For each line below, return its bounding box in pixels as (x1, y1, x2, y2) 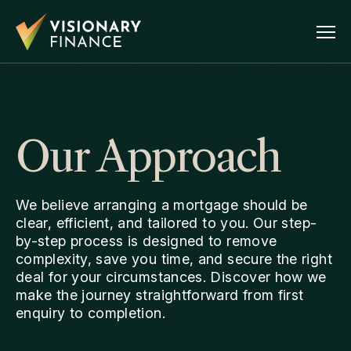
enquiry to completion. (16, 305, 165, 321)
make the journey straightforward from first (16, 287, 304, 303)
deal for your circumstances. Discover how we (16, 269, 327, 285)
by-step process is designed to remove (16, 233, 277, 249)
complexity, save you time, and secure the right (16, 251, 332, 267)
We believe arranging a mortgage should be (16, 197, 308, 213)
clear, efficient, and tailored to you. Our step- (16, 215, 317, 231)
